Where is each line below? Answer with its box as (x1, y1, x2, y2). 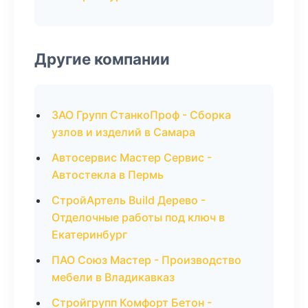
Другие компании (34, 49, 170, 68)
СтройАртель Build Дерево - (52, 193, 206, 207)
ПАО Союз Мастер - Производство (52, 253, 241, 267)
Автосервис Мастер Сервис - (52, 151, 212, 164)
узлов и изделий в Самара (52, 125, 195, 139)
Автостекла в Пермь (52, 168, 164, 181)
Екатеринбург (52, 228, 127, 241)
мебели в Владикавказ (52, 270, 175, 284)
